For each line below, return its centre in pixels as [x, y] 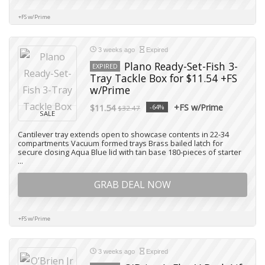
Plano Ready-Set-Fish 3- [181, 66]
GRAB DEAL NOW [132, 185]
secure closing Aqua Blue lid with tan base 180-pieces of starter [130, 152]
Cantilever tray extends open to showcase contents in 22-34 [123, 134]
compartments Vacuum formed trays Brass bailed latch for [120, 143]
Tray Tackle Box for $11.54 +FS [164, 78]
